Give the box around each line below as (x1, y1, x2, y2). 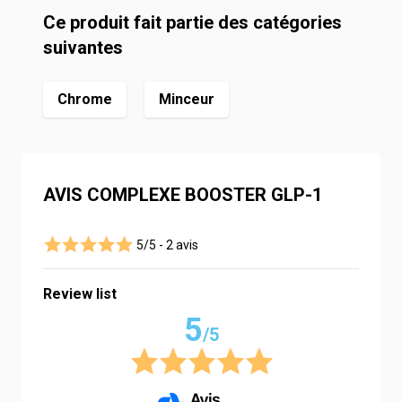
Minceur (159, 91, 214, 108)
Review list (43, 285, 117, 302)
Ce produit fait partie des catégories (43, 12, 342, 33)
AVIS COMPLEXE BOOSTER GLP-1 (43, 184, 322, 205)
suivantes (43, 37, 123, 58)
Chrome (57, 91, 112, 108)
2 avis (166, 238, 198, 252)
